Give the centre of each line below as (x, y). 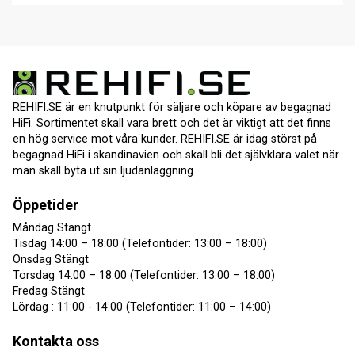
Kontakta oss (56, 341)
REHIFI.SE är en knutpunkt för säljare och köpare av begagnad (172, 108)
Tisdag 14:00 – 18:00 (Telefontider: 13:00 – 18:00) (140, 243)
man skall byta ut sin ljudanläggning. (104, 171)
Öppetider (46, 205)
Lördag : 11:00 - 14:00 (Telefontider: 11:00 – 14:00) (142, 307)
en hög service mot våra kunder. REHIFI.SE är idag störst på (165, 139)
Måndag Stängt (52, 227)
